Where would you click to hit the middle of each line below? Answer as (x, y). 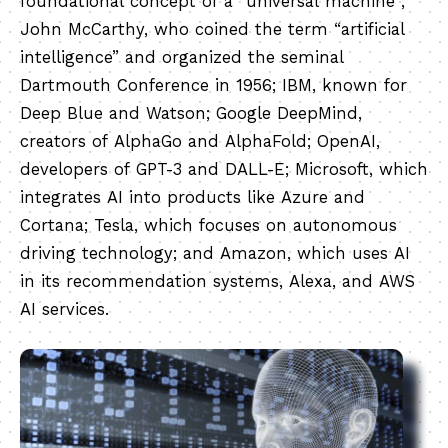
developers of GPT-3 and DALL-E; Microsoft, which (224, 169)
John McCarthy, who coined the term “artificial (212, 29)
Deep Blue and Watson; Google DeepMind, (191, 113)
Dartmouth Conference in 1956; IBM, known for (213, 85)
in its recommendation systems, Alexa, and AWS (217, 281)
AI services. (64, 309)
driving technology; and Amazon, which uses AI (215, 253)
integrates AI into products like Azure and (192, 197)
